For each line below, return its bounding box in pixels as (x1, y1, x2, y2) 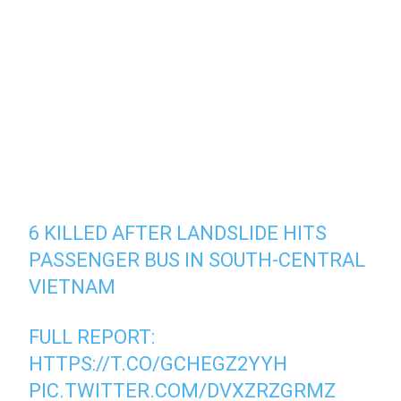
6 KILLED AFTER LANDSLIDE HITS (29, 221, 328, 244)
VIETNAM (29, 275, 116, 298)
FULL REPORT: (29, 325, 156, 348)
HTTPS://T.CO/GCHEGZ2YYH (29, 352, 288, 375)
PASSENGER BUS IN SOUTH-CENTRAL (29, 248, 366, 271)
